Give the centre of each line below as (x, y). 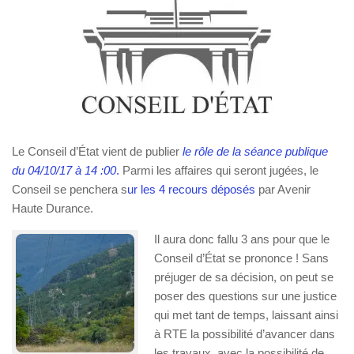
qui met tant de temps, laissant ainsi (246, 315)
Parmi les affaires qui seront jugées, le (219, 170)
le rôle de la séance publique (255, 151)
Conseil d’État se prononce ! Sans (241, 258)
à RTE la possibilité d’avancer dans (245, 334)
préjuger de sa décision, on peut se (244, 277)
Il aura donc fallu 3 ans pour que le (242, 239)
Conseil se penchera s (70, 189)
